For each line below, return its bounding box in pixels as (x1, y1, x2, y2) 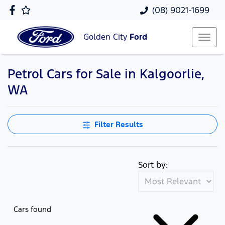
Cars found (14, 204, 51, 214)
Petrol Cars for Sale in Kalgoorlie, (8, 66, 204, 82)
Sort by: (138, 159, 168, 170)
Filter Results (94, 120, 143, 129)
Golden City (83, 32, 130, 43)
